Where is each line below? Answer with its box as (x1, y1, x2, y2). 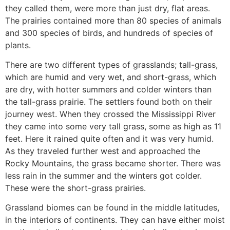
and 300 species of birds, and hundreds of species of (5, 27, 213, 38)
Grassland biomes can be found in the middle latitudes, (5, 202, 219, 213)
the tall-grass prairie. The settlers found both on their (5, 96, 212, 107)
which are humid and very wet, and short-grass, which (5, 71, 216, 82)
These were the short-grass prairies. (5, 182, 146, 193)
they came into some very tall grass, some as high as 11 (5, 121, 221, 131)
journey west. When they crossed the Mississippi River (5, 108, 216, 119)
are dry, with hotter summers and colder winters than (5, 84, 212, 94)
